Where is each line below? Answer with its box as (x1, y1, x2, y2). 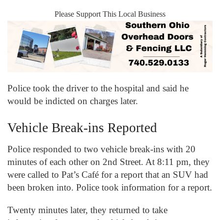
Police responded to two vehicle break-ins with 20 (7, 144, 195, 155)
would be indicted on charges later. (7, 96, 140, 107)
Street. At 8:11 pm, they (117, 157, 210, 167)
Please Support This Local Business (55, 10, 165, 19)
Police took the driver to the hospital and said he (7, 83, 189, 94)
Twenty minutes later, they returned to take (7, 204, 167, 215)
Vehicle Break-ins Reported (7, 120, 157, 135)
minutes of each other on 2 (7, 157, 108, 167)
